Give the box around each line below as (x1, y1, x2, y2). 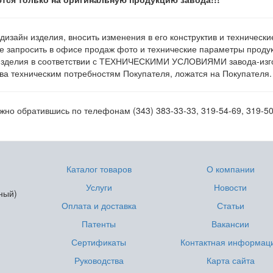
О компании (206, 163, 255, 175)
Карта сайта (206, 254, 255, 266)
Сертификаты (71, 236, 127, 248)
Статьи (216, 199, 244, 211)
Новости (214, 181, 247, 193)
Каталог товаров (66, 163, 132, 175)
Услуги (85, 181, 112, 193)
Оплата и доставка (61, 199, 136, 211)
